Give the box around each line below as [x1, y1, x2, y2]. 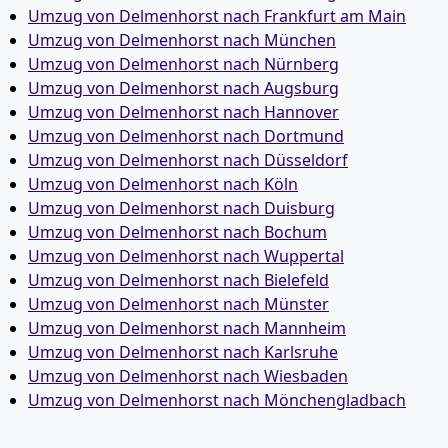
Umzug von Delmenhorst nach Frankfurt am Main [28, 5, 406, 27]
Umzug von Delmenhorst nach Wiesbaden [28, 365, 348, 387]
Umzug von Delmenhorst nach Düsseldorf [28, 149, 348, 171]
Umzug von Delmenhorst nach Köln [28, 173, 298, 195]
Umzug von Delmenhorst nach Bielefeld [28, 269, 329, 291]
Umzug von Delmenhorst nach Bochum [28, 221, 327, 243]
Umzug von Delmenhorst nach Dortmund [28, 125, 344, 147]
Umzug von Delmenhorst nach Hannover [28, 101, 339, 123]
